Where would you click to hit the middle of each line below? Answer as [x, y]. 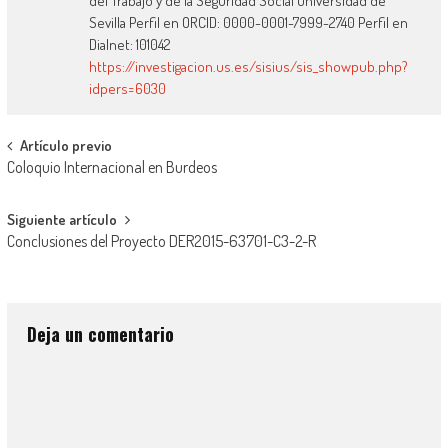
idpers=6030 [128, 89]
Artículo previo [65, 146]
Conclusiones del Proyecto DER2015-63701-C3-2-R [161, 241]
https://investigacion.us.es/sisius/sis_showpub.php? [249, 67]
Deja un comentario [100, 334]
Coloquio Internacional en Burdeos [111, 167]
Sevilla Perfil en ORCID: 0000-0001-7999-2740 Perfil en [249, 23]
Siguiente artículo [61, 220]
